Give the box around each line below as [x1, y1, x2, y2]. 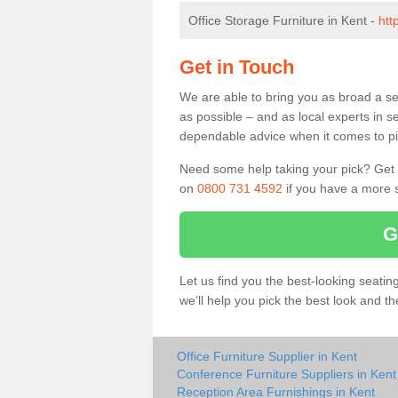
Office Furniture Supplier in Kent [177, 349, 357, 363]
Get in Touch [179, 56, 294, 78]
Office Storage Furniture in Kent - [188, 13, 378, 28]
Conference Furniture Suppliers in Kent [177, 367, 396, 381]
